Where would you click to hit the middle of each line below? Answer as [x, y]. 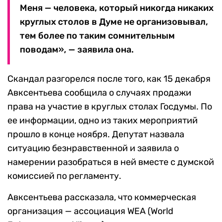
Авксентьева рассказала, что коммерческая [102, 197]
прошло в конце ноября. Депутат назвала [96, 134]
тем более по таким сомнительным [97, 35]
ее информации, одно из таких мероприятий [103, 120]
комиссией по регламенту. [64, 176]
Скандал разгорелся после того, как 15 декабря [109, 79]
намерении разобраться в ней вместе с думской [111, 162]
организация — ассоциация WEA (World [90, 211]
